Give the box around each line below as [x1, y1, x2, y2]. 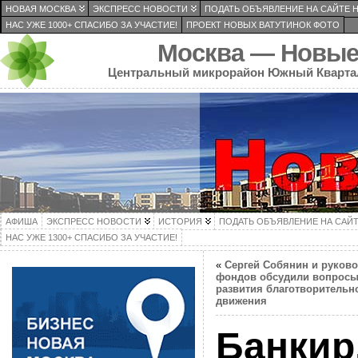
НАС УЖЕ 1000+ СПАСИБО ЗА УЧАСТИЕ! [6, 20, 177, 30]
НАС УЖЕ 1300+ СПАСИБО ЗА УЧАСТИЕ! [6, 233, 177, 242]
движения [215, 295, 267, 307]
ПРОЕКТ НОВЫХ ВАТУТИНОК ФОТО [186, 20, 340, 30]
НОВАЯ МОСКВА [6, 4, 76, 14]
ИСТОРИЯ [158, 217, 202, 226]
